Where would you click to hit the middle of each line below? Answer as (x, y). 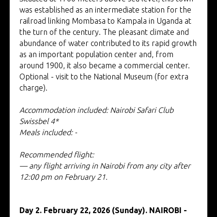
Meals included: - (48, 132)
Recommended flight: (57, 154)
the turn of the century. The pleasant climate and (104, 32)
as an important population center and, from (96, 54)
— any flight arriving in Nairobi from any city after (105, 165)
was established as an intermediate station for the (105, 9)
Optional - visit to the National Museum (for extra (104, 76)
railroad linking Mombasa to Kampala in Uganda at (105, 21)
